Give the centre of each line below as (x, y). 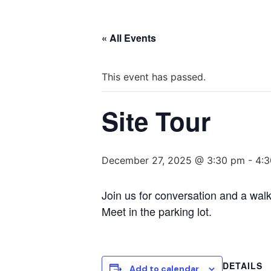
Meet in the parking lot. (157, 211)
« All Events (129, 38)
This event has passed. (154, 77)
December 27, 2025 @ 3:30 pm (173, 160)
